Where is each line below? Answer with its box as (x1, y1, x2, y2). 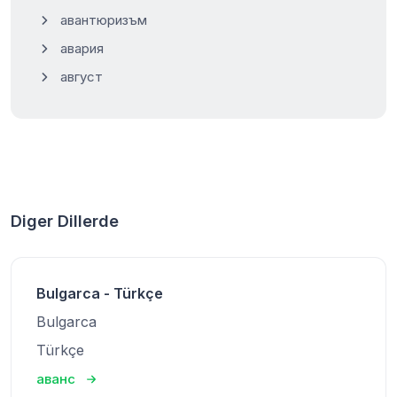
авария (60, 39, 104, 57)
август (60, 67, 103, 85)
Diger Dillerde (11, 211, 119, 230)
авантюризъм (60, 11, 147, 28)
